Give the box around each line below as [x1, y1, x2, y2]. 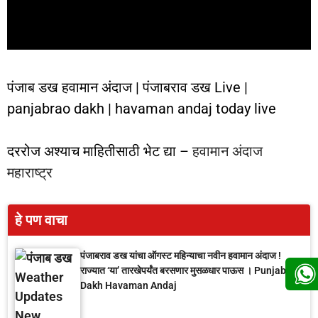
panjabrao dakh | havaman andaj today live [7, 100, 276, 117]
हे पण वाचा [15, 212, 67, 229]
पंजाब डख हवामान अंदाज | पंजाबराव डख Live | [7, 79, 248, 96]
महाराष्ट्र [7, 164, 53, 181]
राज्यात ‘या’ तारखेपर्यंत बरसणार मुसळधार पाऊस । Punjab [80, 265, 286, 276]
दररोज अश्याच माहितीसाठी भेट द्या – [7, 143, 192, 160]
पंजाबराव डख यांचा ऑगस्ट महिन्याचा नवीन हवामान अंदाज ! [80, 250, 281, 261]
